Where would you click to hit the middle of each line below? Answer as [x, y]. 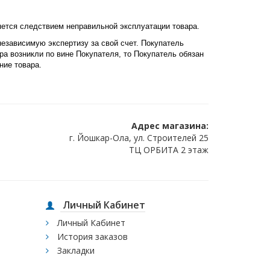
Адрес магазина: [170, 126]
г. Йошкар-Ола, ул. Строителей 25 [139, 138]
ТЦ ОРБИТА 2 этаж [169, 150]
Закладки [75, 250]
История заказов [91, 237]
